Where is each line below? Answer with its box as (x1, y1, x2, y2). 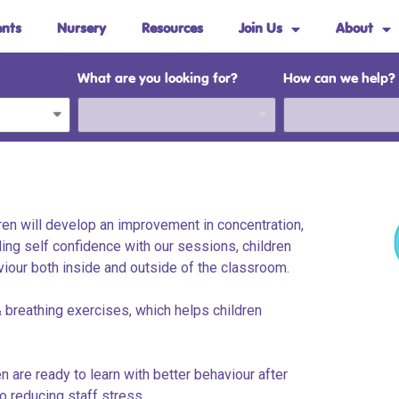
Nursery (56, 22, 106, 37)
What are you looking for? (77, 72, 238, 86)
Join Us (238, 22, 282, 37)
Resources (141, 22, 203, 37)
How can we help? (283, 72, 396, 86)
